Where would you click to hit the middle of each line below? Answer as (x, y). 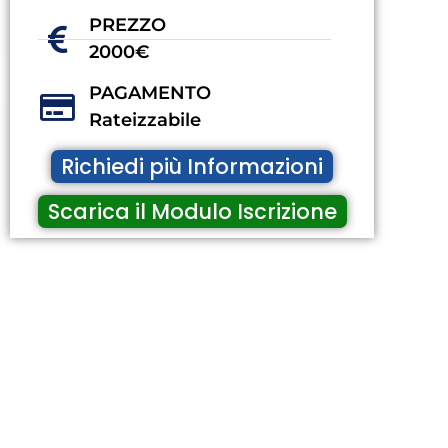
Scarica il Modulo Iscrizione (192, 212)
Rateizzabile (144, 120)
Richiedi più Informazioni (192, 167)
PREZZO (127, 25)
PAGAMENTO (149, 93)
